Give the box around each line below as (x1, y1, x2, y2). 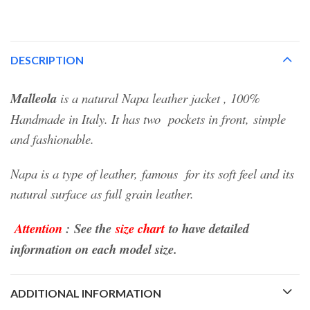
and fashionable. (10, 129, 94, 147)
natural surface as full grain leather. (10, 184, 194, 202)
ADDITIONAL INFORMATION (10, 286, 161, 300)
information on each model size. (10, 239, 177, 258)
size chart (116, 219, 165, 237)
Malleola (10, 89, 57, 107)
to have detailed (165, 219, 249, 237)
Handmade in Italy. (10, 109, 111, 127)
